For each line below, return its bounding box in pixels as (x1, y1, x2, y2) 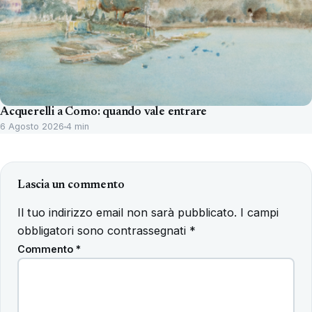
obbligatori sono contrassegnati (17, 224, 189, 238)
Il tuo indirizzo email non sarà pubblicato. (17, 205, 237, 220)
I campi (240, 205, 279, 220)
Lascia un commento (17, 180, 125, 192)
